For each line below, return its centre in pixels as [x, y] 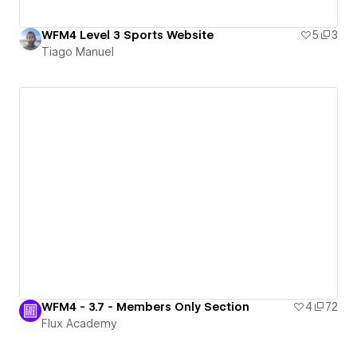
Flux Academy [79, 324]
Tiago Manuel [78, 51]
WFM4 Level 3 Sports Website [127, 35]
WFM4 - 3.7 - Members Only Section [145, 307]
